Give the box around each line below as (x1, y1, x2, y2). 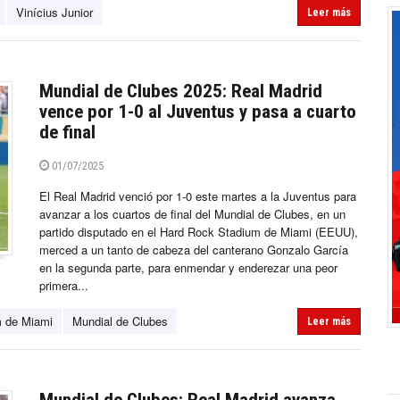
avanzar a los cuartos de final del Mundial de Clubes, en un (39, 205, 346, 223)
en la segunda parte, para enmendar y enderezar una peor (39, 259, 337, 277)
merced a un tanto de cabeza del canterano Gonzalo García (39, 241, 348, 259)
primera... (39, 277, 88, 295)
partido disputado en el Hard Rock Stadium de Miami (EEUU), (39, 223, 358, 241)
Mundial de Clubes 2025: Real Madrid (39, 80, 322, 103)
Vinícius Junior (16, 4, 93, 21)
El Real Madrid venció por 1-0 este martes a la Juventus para (39, 187, 356, 205)
